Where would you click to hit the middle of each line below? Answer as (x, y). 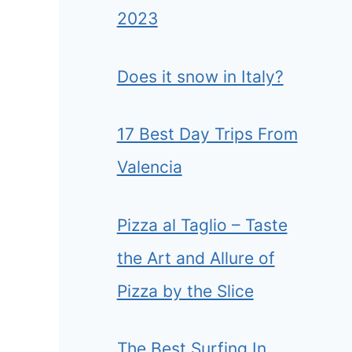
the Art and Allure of (196, 258)
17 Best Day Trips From (207, 134)
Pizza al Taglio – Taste (202, 225)
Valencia (149, 167)
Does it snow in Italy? (200, 76)
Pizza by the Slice (185, 291)
